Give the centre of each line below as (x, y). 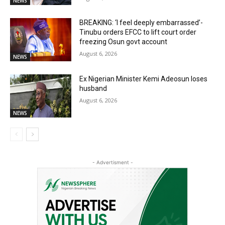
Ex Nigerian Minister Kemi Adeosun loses (144, 79)
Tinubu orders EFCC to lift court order (138, 32)
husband (93, 89)
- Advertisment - (113, 162)
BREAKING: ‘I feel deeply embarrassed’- (141, 23)
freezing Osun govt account (124, 42)
